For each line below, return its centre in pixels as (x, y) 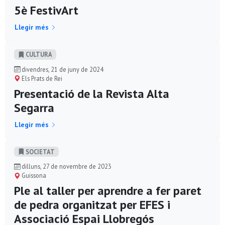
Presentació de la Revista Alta (92, 93)
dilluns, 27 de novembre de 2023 (66, 166)
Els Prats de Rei (41, 78)
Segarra (34, 107)
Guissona (33, 176)
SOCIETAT (39, 151)
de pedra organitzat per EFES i (92, 205)
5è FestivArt (46, 11)
